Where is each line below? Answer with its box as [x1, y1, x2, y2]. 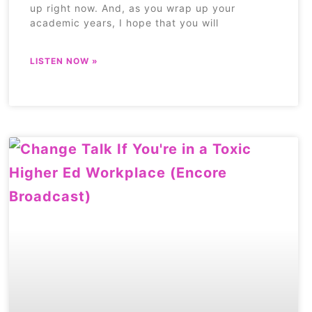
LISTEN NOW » [30, 56, 99, 67]
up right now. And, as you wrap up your [30, 2, 236, 15]
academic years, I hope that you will [30, 17, 219, 29]
